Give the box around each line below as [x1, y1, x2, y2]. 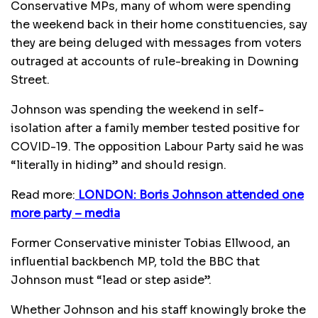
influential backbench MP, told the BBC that [11, 253, 260, 269]
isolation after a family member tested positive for [11, 120, 300, 136]
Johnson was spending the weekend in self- [11, 102, 264, 117]
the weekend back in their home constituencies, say [11, 16, 307, 32]
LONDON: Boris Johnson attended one [75, 187, 304, 202]
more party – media [11, 205, 120, 221]
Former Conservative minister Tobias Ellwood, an [11, 235, 290, 251]
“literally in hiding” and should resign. [11, 157, 226, 172]
